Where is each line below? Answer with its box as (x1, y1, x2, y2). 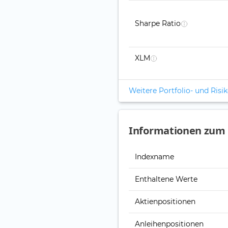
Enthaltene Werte (135, 175, 197, 184)
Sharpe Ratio (135, 19, 181, 28)
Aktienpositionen (135, 197, 195, 207)
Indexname (135, 152, 174, 162)
